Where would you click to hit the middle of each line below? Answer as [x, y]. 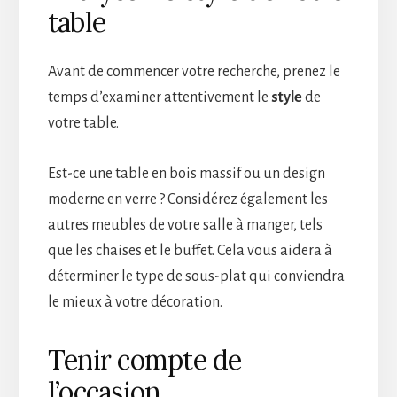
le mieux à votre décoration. [135, 302]
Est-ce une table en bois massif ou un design [186, 173]
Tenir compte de [144, 359]
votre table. [83, 123]
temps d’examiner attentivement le [159, 97]
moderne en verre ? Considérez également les [187, 199]
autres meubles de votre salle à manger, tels [185, 225]
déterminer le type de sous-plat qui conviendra [196, 276]
